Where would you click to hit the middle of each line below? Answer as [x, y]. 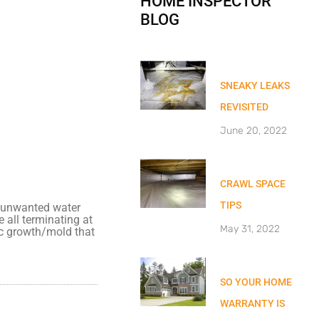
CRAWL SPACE [253, 184]
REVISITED [245, 107]
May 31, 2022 [250, 229]
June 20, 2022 [254, 131]
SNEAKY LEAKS [255, 85]
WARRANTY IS [253, 303]
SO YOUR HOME [256, 282]
